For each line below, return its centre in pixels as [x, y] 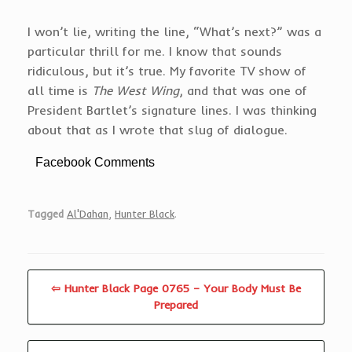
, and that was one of [243, 90]
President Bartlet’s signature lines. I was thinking [172, 110]
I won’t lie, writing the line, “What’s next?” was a [174, 31]
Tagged [46, 214]
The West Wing [136, 90]
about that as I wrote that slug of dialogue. [158, 129]
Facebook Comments [95, 162]
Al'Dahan [88, 214]
